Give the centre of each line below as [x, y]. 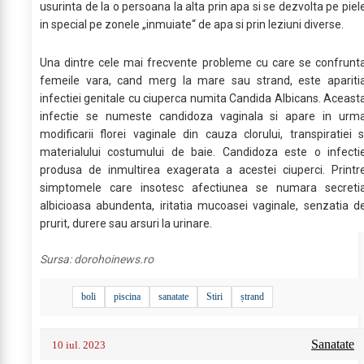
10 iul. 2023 [79, 344]
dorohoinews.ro [114, 259]
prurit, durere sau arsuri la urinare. [126, 223]
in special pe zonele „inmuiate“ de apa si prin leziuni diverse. [192, 24]
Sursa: [57, 259]
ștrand [252, 296]
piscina [127, 296]
